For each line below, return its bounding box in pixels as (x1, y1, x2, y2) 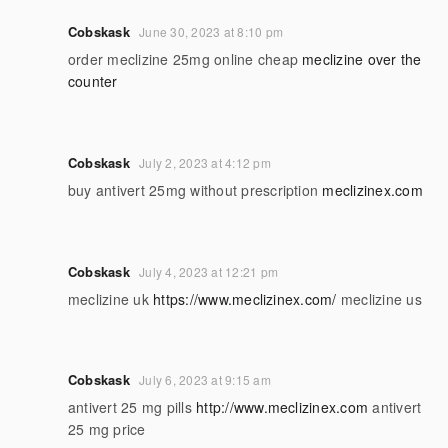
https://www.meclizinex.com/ (153, 288, 337, 309)
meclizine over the (302, 49, 422, 70)
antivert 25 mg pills (68, 397, 197, 418)
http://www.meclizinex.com (196, 397, 369, 418)
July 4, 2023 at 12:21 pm (139, 262, 279, 280)
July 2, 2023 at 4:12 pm (139, 153, 271, 171)
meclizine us (336, 288, 422, 309)
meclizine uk (68, 288, 154, 309)
